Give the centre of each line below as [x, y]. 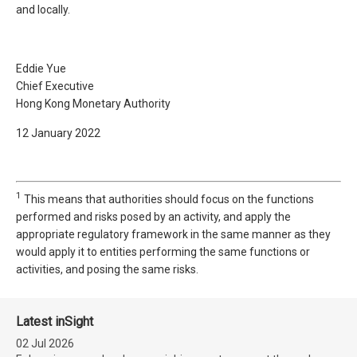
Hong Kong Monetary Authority [93, 104]
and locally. [43, 10]
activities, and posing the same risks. [107, 269]
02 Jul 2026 [45, 343]
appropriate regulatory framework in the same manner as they [173, 234]
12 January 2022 [58, 133]
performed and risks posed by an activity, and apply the [153, 217]
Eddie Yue [41, 69]
